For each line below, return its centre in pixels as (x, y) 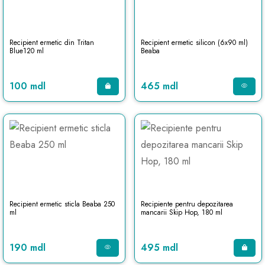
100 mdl (28, 86)
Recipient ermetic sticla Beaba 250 (62, 204)
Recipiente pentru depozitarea (187, 204)
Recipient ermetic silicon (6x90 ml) (194, 43)
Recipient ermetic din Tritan (52, 43)
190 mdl (28, 248)
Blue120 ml (27, 51)
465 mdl (159, 86)
